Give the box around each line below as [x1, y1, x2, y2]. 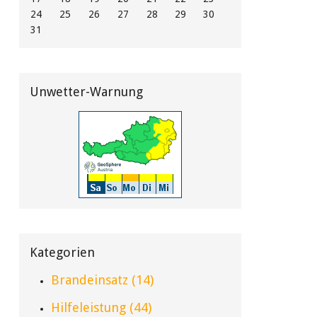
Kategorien [29, 245, 95, 260]
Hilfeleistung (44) [50, 300, 151, 315]
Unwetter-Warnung [29, 84, 143, 99]
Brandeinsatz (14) [50, 272, 154, 287]
